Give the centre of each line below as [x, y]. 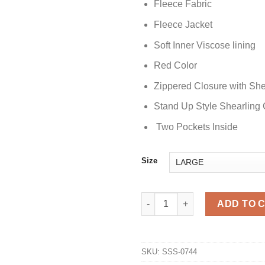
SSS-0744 [180, 251]
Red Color [175, 66]
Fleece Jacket [183, 24]
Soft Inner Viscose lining [204, 45]
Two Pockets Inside [195, 127]
